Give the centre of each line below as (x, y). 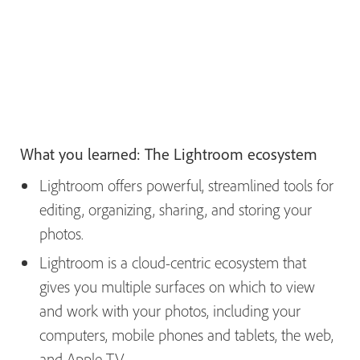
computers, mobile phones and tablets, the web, (186, 335)
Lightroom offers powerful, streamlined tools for (186, 186)
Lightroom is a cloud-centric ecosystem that (173, 263)
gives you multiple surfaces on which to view (177, 287)
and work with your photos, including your (170, 311)
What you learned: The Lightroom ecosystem (171, 154)
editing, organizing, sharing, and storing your (176, 210)
